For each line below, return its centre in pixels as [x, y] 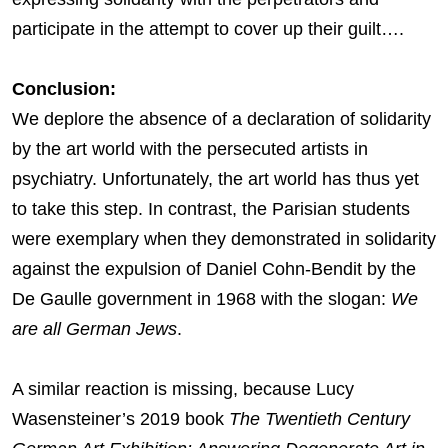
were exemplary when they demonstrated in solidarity [224, 239]
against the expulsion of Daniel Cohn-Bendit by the [214, 269]
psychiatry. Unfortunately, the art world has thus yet [215, 179]
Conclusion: [66, 89]
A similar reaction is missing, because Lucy [183, 389]
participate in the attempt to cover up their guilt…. [213, 29]
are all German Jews [94, 329]
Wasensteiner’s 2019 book [120, 419]
